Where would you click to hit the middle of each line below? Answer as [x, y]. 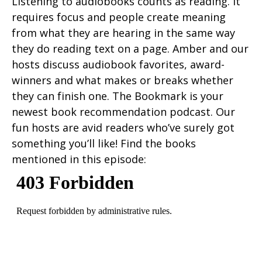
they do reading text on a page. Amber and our [130, 49]
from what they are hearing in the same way [123, 33]
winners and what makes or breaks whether [123, 80]
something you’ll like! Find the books [104, 144]
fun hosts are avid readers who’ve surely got [123, 128]
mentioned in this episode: [79, 159]
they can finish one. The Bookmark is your [118, 96]
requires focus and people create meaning [119, 17]
